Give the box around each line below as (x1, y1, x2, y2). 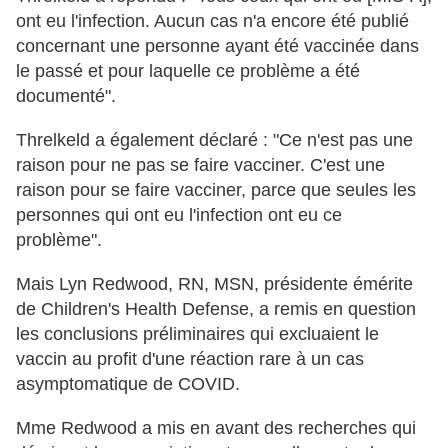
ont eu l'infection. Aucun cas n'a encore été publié (16, 11, 409, 32)
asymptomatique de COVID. (16, 374, 240, 395)
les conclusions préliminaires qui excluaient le (16, 324, 379, 345)
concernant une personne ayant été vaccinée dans (16, 36, 419, 57)
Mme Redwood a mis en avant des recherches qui (16, 418, 416, 439)
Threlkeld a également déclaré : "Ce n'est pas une (16, 130, 413, 151)
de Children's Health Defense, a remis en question (16, 299, 416, 320)
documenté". (16, 86, 116, 107)
